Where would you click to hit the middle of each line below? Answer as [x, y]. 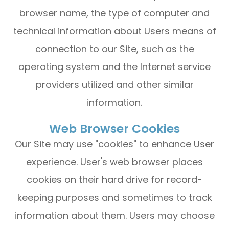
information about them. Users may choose [114, 215]
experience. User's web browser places [114, 162]
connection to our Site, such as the [114, 49]
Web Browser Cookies [114, 129]
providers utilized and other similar [114, 85]
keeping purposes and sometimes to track [114, 198]
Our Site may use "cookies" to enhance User [114, 144]
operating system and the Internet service [114, 67]
